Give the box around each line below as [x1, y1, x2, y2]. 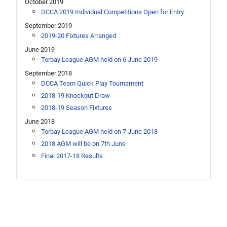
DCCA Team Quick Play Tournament [41, 80, 143, 88]
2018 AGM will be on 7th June [41, 140, 126, 148]
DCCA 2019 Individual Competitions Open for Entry [41, 8, 184, 16]
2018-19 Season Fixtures [41, 104, 112, 112]
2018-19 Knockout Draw [41, 92, 110, 100]
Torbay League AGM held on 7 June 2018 [41, 128, 158, 136]
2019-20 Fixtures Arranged [41, 32, 116, 40]
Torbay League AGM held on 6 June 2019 [41, 56, 158, 64]
